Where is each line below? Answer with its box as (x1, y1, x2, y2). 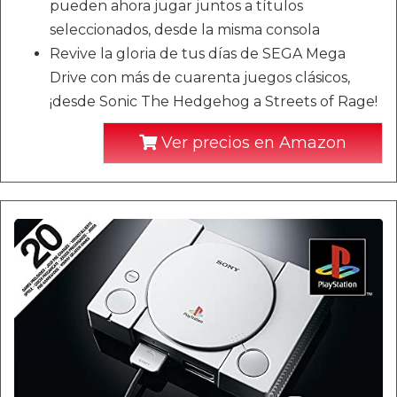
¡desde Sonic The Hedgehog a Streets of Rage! (50, 92, 378, 110)
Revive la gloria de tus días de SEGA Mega (50, 44, 346, 62)
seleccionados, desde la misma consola (50, 20, 320, 38)
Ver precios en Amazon (157, 132, 346, 152)
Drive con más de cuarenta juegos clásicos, (50, 68, 350, 86)
